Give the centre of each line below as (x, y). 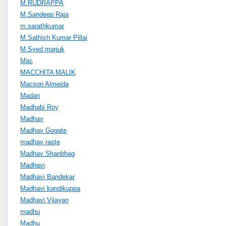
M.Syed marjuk (42, 49)
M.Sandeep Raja (44, 14)
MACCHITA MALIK (48, 72)
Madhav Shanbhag (47, 153)
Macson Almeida (44, 84)
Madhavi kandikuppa (50, 188)
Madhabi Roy (39, 107)
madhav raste (40, 142)
